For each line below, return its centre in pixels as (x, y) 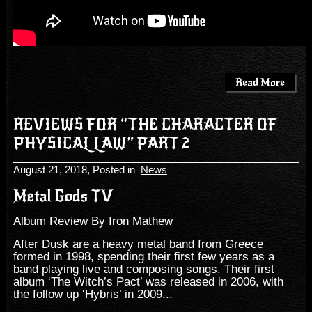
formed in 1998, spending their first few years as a (143, 256)
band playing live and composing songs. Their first (143, 269)
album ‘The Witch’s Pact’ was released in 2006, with (148, 281)
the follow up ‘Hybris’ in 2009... (93, 294)
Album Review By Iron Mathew (93, 221)
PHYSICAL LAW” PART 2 (101, 143)
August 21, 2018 (50, 170)
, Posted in (114, 170)
